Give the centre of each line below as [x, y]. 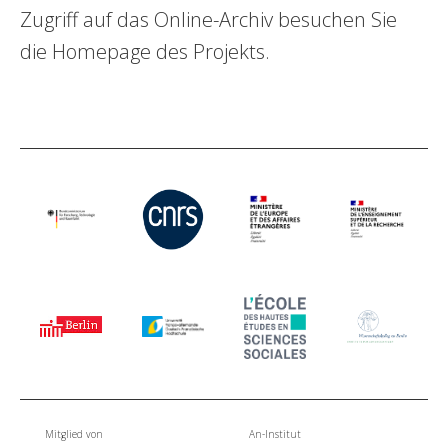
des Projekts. [210, 51]
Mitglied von [74, 434]
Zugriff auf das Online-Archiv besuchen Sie [208, 19]
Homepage [101, 51]
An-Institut [275, 434]
